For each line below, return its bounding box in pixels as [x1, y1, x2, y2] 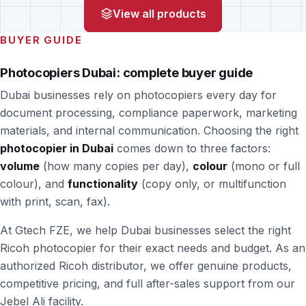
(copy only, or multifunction [138, 176, 286, 191]
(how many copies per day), [40, 158, 193, 173]
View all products [112, 7, 206, 21]
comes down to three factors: [113, 141, 270, 155]
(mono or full [227, 158, 300, 173]
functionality [68, 176, 138, 191]
